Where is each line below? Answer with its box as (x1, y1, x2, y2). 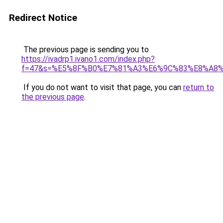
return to (183, 83, 214, 92)
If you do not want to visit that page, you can (21, 83, 183, 92)
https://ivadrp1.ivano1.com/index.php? (21, 54, 155, 64)
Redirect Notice (9, 12, 77, 23)
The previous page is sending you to (21, 45, 149, 54)
